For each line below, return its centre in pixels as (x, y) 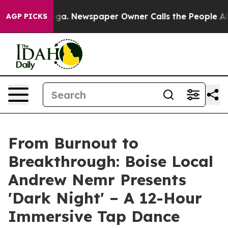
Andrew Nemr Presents (97, 180)
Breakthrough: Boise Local (111, 161)
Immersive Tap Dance (94, 216)
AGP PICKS (27, 16)
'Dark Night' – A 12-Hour (105, 198)
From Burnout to (73, 143)
